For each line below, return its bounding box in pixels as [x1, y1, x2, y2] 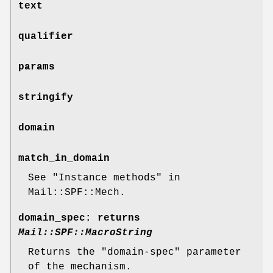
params [18, 62, 55, 73]
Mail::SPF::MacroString [18, 227, 152, 239]
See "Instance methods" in [28, 172, 180, 184]
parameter [180, 247, 241, 258]
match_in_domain [18, 153, 110, 165]
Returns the [28, 247, 101, 258]
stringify [18, 92, 73, 104]
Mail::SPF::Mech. [28, 187, 126, 199]
